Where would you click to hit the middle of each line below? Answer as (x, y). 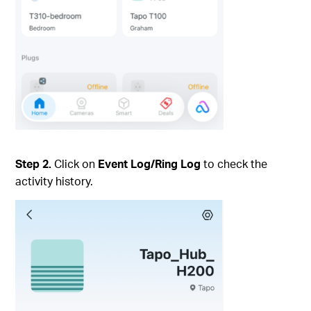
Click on (76, 164)
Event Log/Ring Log (150, 164)
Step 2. (35, 164)
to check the (234, 164)
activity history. (54, 181)
